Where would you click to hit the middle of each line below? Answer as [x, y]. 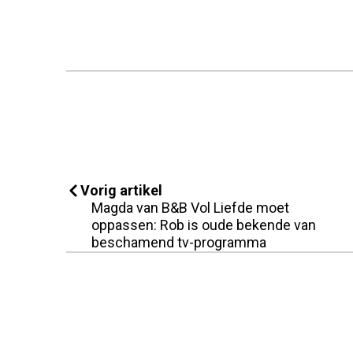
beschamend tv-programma [179, 242]
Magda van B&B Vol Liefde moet [190, 207]
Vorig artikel [121, 190]
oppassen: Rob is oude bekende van [204, 225]
